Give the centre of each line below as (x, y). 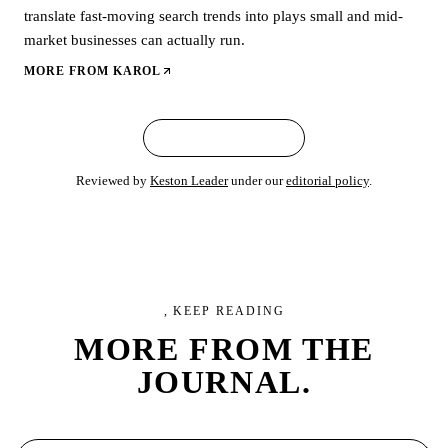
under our (258, 180)
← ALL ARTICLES (224, 137)
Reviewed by (111, 180)
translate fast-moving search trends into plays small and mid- (213, 15)
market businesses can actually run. (134, 39)
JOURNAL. (224, 381)
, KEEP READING (224, 310)
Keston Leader (189, 180)
